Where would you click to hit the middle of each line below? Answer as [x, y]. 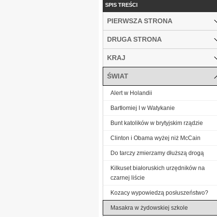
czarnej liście [128, 178]
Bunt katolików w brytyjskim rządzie [157, 123]
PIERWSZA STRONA [140, 21]
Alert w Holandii [131, 93]
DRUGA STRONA [134, 39]
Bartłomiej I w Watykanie [143, 108]
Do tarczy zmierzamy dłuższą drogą [157, 153]
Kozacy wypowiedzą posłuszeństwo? [159, 193]
